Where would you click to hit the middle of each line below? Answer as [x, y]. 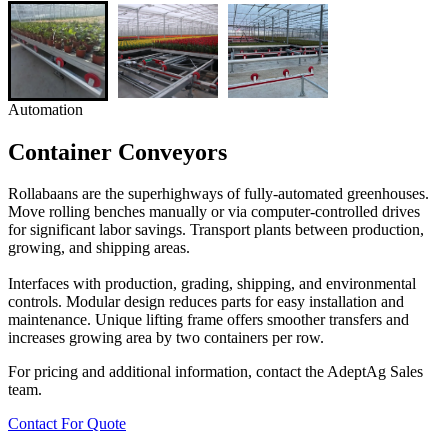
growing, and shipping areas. [99, 248]
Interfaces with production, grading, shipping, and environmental [212, 284]
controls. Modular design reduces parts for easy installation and [206, 302]
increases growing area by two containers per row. [166, 338]
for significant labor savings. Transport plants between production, [216, 230]
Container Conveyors [117, 151]
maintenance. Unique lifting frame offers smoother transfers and [208, 320]
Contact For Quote [67, 424]
